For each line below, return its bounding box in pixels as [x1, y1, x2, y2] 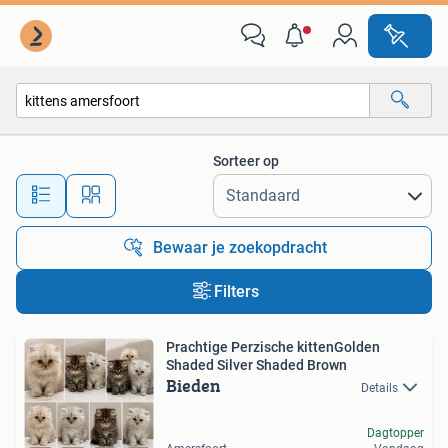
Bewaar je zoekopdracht [153, 238, 327, 257]
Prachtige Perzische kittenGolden [166, 339, 380, 355]
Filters [213, 282, 259, 301]
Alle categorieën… [37, 135, 144, 152]
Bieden [166, 372, 221, 399]
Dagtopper [367, 426, 424, 441]
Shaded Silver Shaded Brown [166, 357, 347, 373]
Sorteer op [213, 153, 279, 169]
